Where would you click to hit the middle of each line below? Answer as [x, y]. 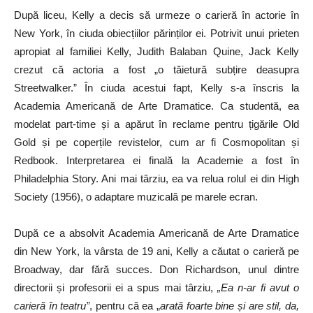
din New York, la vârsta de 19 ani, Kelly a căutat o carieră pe [156, 252]
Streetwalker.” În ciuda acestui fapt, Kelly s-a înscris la [156, 88]
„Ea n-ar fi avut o [258, 288]
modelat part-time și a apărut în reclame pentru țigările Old [156, 124]
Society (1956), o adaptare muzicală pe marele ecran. [136, 197]
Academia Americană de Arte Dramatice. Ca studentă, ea [156, 106]
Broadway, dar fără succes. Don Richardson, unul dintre [156, 270]
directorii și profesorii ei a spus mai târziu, [116, 288]
